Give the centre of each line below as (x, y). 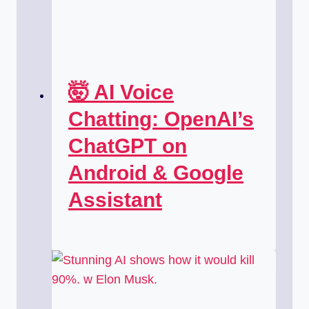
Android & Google (156, 172)
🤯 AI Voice (121, 92)
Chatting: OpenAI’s (161, 119)
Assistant (115, 199)
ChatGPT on (128, 146)
